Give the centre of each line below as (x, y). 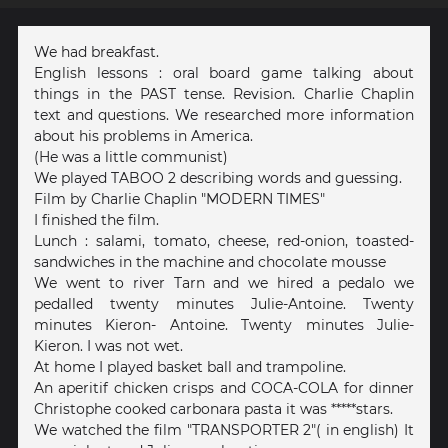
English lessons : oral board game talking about (224, 72)
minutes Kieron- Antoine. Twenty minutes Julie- (224, 324)
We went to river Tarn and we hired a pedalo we (224, 282)
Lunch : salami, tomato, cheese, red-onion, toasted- (224, 240)
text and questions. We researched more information (224, 114)
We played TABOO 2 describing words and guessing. (218, 177)
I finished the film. (96, 219)
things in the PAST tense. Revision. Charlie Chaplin (224, 93)
